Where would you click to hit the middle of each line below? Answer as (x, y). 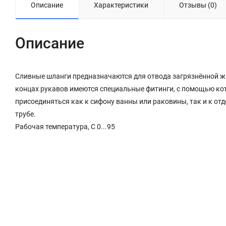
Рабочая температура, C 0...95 (65, 127)
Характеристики (121, 5)
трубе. (25, 114)
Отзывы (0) (198, 5)
